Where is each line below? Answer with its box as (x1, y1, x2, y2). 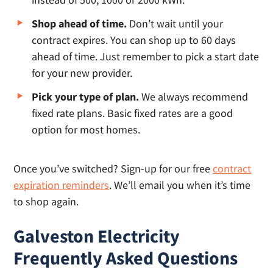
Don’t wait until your (127, 16, 224, 30)
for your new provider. (32, 66, 133, 80)
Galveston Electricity (13, 224, 180, 247)
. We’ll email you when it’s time (109, 178, 251, 192)
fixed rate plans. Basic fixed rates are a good (32, 106, 233, 120)
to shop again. (13, 194, 79, 208)
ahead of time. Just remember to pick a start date (32, 49, 260, 63)
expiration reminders (13, 178, 110, 192)
